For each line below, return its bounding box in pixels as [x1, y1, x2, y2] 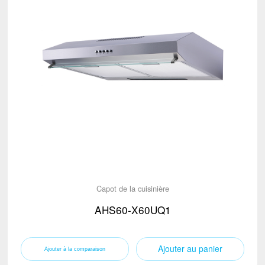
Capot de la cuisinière [96, 183, 169, 195]
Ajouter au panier [158, 242, 223, 254]
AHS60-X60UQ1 [94, 202, 171, 217]
